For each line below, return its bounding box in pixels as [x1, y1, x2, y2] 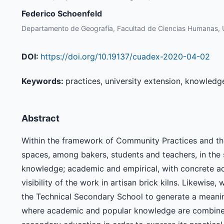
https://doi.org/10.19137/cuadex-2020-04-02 [40, 51, 210, 62]
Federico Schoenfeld [21, 8, 102, 19]
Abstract [21, 113, 59, 124]
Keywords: [21, 76, 65, 86]
